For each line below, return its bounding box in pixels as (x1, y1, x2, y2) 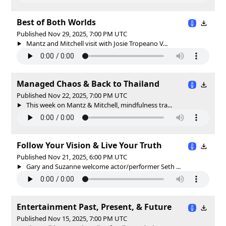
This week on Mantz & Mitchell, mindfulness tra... (24, 100, 172, 109)
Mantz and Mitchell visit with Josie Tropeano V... (24, 38, 167, 48)
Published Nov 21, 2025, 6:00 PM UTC (17, 152, 127, 161)
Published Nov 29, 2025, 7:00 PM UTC (17, 29, 127, 38)
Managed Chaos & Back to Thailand (17, 78, 159, 89)
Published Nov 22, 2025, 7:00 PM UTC (17, 90, 127, 100)
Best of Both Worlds (17, 16, 96, 28)
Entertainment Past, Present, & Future (17, 201, 172, 212)
